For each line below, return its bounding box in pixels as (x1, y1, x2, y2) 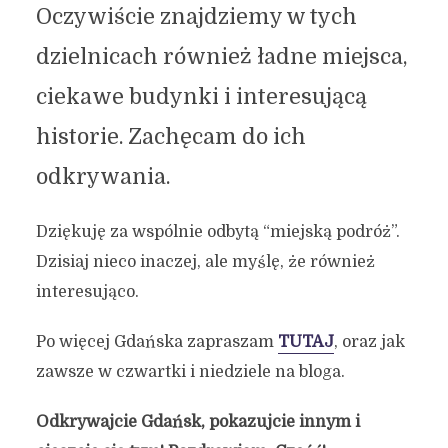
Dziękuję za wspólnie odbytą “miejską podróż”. (35, 223, 400, 242)
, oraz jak (333, 333, 405, 352)
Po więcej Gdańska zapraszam (35, 333, 278, 352)
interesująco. (35, 283, 139, 302)
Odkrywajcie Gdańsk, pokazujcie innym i (35, 413, 360, 432)
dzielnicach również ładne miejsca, (35, 45, 408, 70)
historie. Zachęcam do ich (35, 125, 306, 150)
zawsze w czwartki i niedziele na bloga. (35, 363, 345, 382)
